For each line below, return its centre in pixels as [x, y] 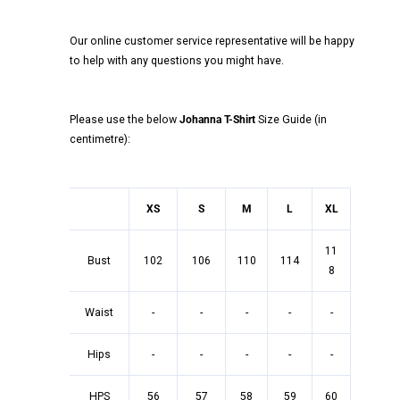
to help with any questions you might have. [177, 60]
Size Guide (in [293, 119]
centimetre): [102, 139]
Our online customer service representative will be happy [212, 41]
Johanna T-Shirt [218, 119]
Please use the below [124, 119]
